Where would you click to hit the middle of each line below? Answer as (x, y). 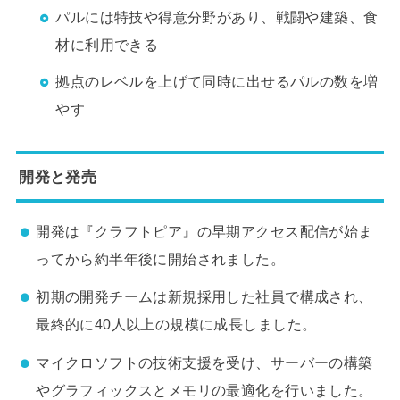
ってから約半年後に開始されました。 (161, 258)
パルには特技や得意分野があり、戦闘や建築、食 (217, 17)
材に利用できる (107, 45)
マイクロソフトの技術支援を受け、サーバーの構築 (204, 362)
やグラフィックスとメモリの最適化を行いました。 (204, 390)
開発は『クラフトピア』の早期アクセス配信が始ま (204, 231)
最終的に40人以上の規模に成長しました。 (176, 325)
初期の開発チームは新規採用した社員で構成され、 (204, 297)
